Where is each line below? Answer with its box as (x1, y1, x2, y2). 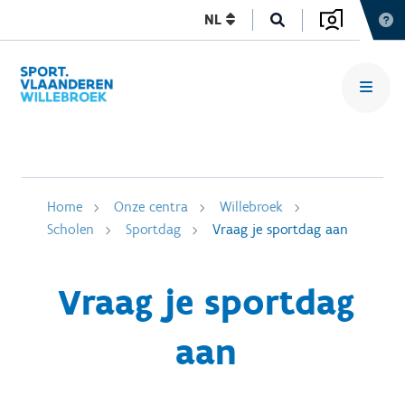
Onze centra (114, 198, 188, 215)
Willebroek (220, 198, 283, 215)
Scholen (47, 221, 94, 238)
